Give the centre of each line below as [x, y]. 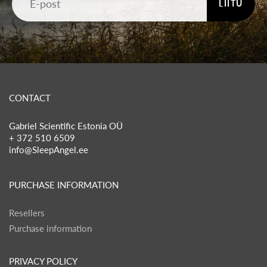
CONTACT [30, 97]
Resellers [27, 213]
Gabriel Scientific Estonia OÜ [66, 126]
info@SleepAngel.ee [49, 150]
